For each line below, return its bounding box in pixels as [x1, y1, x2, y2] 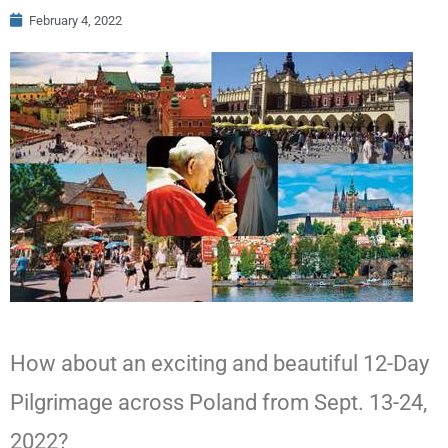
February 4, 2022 [29, 12, 122, 28]
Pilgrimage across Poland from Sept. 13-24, [10, 389, 427, 415]
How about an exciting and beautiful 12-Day [10, 350, 429, 376]
